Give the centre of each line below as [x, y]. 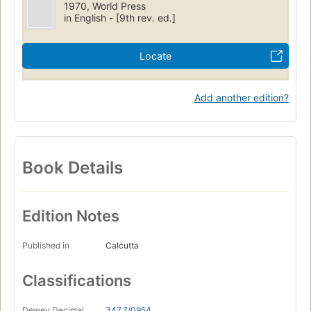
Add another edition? [242, 97]
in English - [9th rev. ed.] [120, 17]
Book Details [73, 167]
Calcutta [122, 246]
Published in [46, 246]
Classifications [77, 281]
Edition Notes [71, 216]
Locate [155, 56]
